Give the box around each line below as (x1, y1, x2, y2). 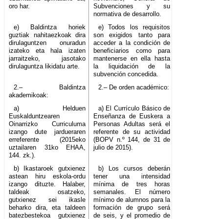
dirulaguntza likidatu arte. (9, 63, 80, 70)
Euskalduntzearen (9, 112, 60, 120)
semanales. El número (93, 188, 171, 196)
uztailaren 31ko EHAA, (9, 144, 86, 152)
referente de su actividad (93, 128, 171, 136)
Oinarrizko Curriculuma (9, 120, 86, 128)
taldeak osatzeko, (9, 188, 86, 196)
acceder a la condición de (93, 39, 171, 47)
